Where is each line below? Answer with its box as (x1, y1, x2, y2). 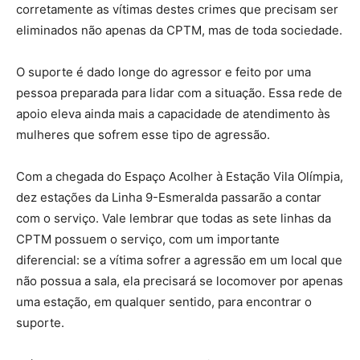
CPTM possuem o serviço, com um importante (16, 231, 280, 247)
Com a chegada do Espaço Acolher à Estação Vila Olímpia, (16, 168, 343, 184)
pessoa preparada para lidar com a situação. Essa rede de (16, 84, 342, 100)
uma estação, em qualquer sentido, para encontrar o (16, 293, 312, 309)
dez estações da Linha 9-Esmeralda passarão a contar (16, 189, 321, 205)
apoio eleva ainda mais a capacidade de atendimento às (16, 105, 330, 121)
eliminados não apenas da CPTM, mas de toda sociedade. (16, 22, 342, 38)
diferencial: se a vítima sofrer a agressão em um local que (16, 252, 342, 268)
